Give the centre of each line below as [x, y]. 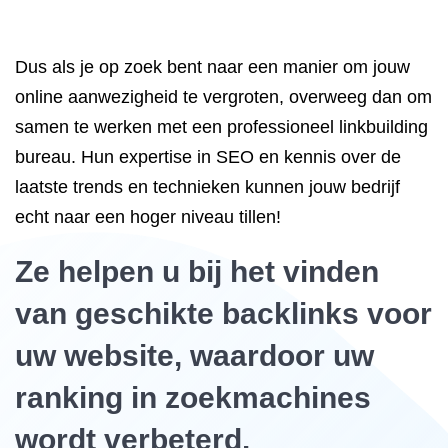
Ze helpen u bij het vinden [197, 271]
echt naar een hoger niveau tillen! [148, 217]
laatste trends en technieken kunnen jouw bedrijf [207, 187]
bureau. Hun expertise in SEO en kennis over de [208, 157]
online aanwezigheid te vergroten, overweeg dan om [223, 97]
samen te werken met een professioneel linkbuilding [221, 127]
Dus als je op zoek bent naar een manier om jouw [212, 67]
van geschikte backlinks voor [223, 313]
